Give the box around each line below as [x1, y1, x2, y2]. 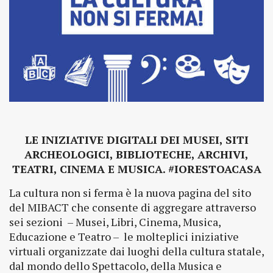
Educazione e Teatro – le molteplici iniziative [9, 229, 239, 244]
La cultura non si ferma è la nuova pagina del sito [9, 185, 251, 200]
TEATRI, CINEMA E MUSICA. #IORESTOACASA [12, 161, 261, 176]
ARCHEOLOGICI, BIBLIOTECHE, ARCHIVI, [24, 146, 249, 161]
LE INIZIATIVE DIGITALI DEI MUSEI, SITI [24, 132, 249, 147]
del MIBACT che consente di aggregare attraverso [9, 199, 256, 214]
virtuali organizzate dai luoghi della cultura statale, [9, 243, 264, 258]
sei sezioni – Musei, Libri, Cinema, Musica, [9, 214, 221, 229]
